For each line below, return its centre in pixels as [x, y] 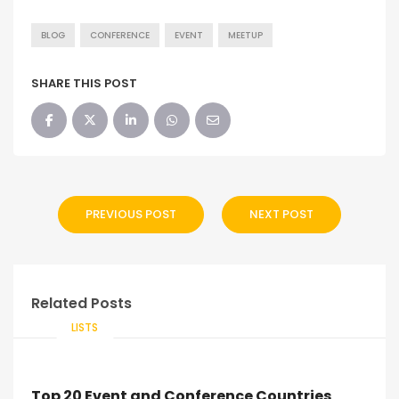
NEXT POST [281, 214]
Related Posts [81, 303]
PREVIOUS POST [131, 214]
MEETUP [245, 35]
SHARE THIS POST [84, 83]
